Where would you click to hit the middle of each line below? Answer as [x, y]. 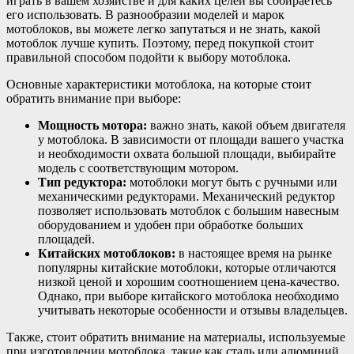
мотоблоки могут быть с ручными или [232, 182]
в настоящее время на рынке [254, 253]
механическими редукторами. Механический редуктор [186, 196]
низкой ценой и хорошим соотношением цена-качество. [189, 281]
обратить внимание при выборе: [94, 98]
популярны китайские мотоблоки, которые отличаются [187, 267]
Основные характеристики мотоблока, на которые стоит [159, 84]
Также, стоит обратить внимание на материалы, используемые [176, 337]
